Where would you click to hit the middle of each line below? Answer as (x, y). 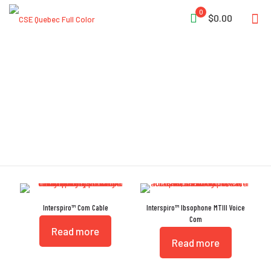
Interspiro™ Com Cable (75, 207)
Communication (135, 101)
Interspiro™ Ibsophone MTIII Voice (195, 207)
